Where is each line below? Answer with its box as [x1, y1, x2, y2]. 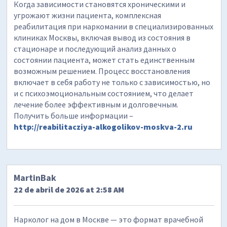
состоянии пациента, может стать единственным [14, 55, 195, 65]
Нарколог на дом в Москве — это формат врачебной [14, 214, 204, 224]
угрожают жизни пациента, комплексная [14, 10, 162, 21]
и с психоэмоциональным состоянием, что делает [14, 88, 194, 99]
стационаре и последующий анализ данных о [14, 44, 177, 54]
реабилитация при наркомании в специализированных [14, 21, 214, 32]
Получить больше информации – [14, 110, 134, 121]
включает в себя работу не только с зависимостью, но [14, 77, 211, 88]
